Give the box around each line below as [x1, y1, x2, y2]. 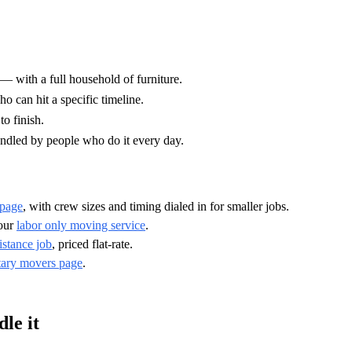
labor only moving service [16, 218, 145, 232]
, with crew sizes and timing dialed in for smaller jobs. [23, 199, 289, 213]
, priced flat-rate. [52, 236, 133, 251]
